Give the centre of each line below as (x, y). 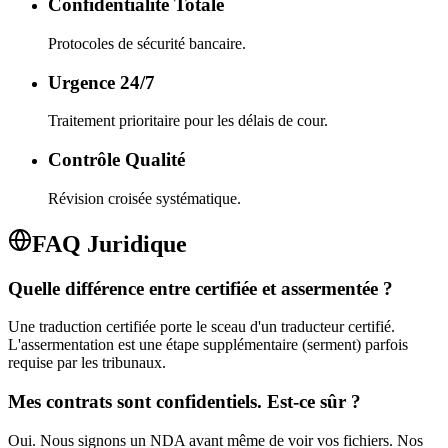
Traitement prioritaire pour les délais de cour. (188, 121)
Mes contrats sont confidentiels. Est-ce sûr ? (184, 401)
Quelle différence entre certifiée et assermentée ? (200, 288)
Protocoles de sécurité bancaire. (147, 43)
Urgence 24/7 (101, 82)
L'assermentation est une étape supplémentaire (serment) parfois (208, 345)
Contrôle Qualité (116, 159)
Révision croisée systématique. (144, 198)
